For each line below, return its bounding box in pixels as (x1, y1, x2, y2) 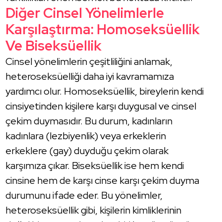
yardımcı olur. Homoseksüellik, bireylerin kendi (5, 84, 204, 98)
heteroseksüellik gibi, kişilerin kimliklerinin (5, 203, 182, 217)
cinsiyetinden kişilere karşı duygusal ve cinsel (5, 99, 197, 112)
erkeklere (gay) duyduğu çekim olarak (5, 144, 169, 157)
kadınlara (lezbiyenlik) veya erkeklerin (5, 129, 166, 142)
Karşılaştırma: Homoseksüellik (5, 19, 200, 39)
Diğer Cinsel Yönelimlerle (5, 3, 165, 22)
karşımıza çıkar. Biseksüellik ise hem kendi (5, 159, 184, 172)
